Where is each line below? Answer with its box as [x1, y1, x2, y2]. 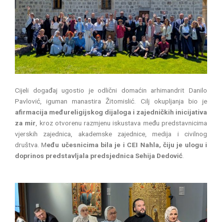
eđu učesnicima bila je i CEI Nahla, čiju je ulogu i [47, 140, 208, 149]
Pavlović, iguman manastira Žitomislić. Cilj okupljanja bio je [15, 97, 207, 105]
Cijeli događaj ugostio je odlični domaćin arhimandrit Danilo [15, 86, 207, 94]
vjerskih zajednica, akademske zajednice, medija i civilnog [15, 129, 207, 138]
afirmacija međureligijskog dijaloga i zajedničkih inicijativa [15, 108, 207, 116]
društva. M [15, 140, 47, 149]
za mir [15, 118, 36, 127]
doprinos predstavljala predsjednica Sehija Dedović [15, 151, 182, 160]
